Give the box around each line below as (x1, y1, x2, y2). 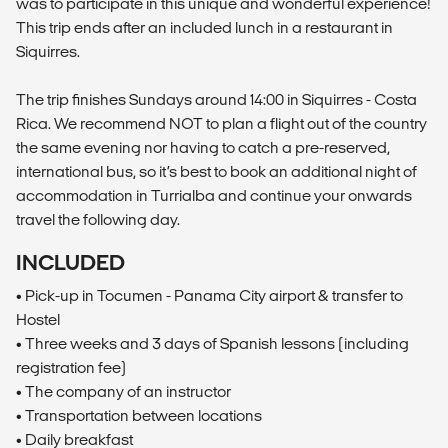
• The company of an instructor (16, 383, 231, 401)
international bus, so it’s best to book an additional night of (16, 163, 417, 181)
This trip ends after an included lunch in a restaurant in (16, 19, 393, 37)
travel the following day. (16, 211, 180, 229)
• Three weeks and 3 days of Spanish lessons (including (16, 335, 409, 353)
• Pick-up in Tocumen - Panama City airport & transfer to (16, 287, 403, 305)
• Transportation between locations (16, 407, 262, 425)
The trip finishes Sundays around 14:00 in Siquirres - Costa (16, 91, 417, 109)
